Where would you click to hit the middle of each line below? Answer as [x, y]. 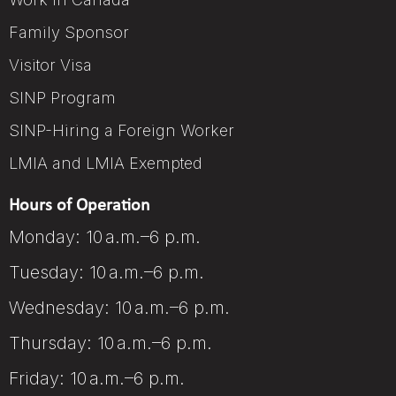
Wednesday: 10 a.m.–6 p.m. [119, 307]
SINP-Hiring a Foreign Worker [122, 130]
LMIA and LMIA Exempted [106, 163]
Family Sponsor [69, 32]
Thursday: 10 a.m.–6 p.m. [110, 343]
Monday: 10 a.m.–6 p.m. [105, 236]
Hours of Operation [80, 206]
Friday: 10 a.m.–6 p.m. [97, 378]
